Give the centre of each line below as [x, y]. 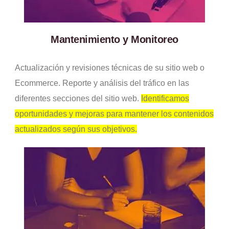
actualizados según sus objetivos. [76, 129]
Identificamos [165, 98]
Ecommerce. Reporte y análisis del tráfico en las [102, 83]
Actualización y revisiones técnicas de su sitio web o [110, 67]
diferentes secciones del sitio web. [78, 98]
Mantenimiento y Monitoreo [114, 39]
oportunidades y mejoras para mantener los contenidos [114, 113]
